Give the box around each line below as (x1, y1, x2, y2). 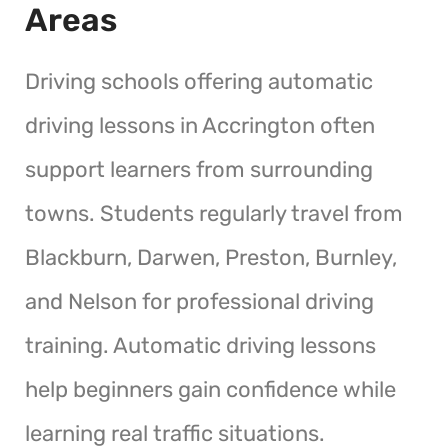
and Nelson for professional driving (25, 287, 374, 315)
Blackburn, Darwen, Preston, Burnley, (25, 243, 397, 271)
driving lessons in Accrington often (25, 111, 375, 139)
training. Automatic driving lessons (25, 331, 376, 359)
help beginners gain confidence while (25, 375, 396, 403)
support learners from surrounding (25, 155, 373, 183)
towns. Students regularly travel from (25, 199, 403, 227)
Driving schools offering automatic (25, 67, 373, 95)
